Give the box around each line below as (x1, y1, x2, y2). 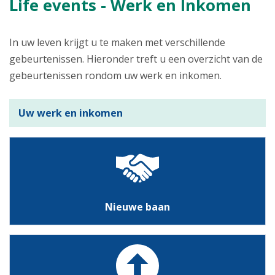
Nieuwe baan (105, 199, 170, 214)
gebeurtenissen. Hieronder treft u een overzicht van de (9, 52, 263, 66)
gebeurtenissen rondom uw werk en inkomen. (9, 68, 222, 82)
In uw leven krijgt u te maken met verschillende (9, 35, 225, 49)
